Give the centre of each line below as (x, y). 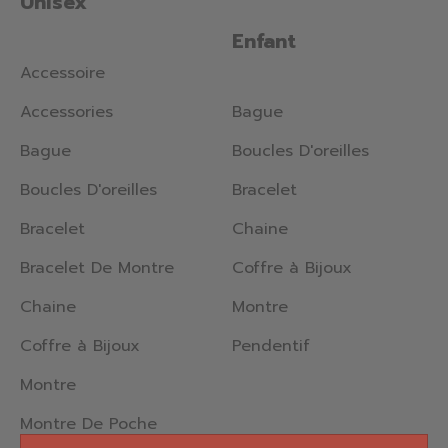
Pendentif (271, 346)
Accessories (66, 112)
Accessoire (62, 73)
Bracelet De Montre (97, 268)
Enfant (264, 41)
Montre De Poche (88, 424)
